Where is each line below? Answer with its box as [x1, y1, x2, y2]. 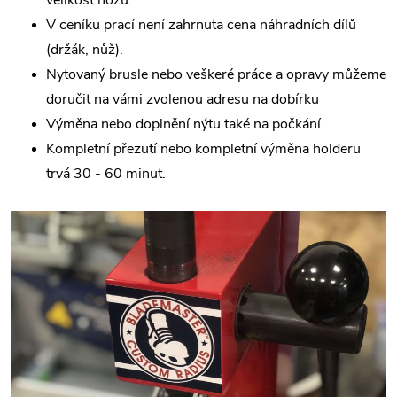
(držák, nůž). [46, 40, 123, 59]
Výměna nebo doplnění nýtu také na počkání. [46, 114, 324, 134]
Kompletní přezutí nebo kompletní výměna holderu [46, 139, 361, 159]
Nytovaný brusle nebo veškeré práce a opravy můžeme [46, 65, 386, 84]
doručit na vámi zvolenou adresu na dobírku [46, 90, 319, 109]
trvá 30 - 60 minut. [46, 164, 166, 183]
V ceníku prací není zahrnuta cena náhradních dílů [46, 15, 356, 35]
